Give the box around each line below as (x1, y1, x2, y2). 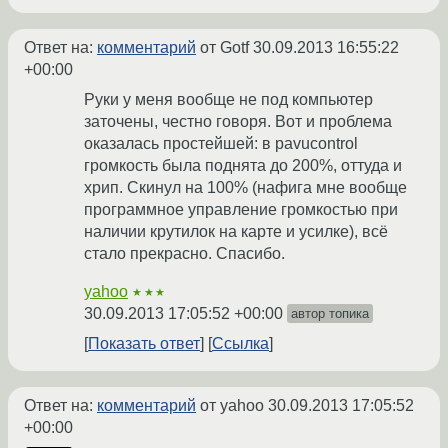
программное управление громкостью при (84, 201, 398, 219)
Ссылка (212, 335, 269, 353)
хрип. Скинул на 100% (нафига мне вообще (84, 179, 407, 197)
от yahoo (196, 397, 268, 415)
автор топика (291, 306, 369, 322)
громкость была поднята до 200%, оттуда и (84, 157, 402, 175)
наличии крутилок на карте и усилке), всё (84, 223, 388, 241)
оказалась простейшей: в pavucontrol (84, 135, 358, 153)
